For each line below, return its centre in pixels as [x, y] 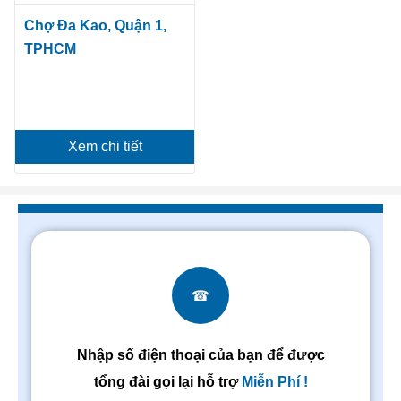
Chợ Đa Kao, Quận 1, [95, 26]
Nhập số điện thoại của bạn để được [200, 355]
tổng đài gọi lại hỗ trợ [167, 382]
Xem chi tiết [105, 146]
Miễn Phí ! [274, 382]
